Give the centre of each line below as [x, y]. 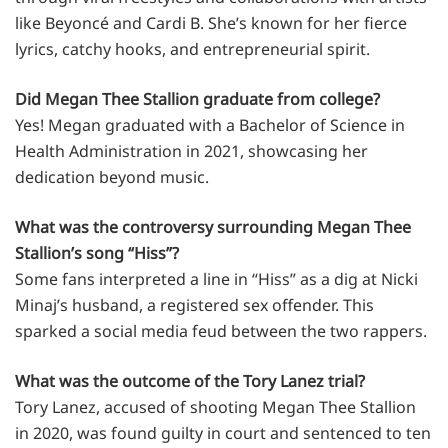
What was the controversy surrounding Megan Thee [213, 226]
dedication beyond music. [112, 176]
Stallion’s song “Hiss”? [97, 252]
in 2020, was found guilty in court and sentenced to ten [223, 432]
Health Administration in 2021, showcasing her [191, 150]
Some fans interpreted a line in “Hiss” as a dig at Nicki [216, 278]
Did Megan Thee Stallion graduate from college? [197, 98]
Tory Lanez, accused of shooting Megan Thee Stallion [215, 406]
